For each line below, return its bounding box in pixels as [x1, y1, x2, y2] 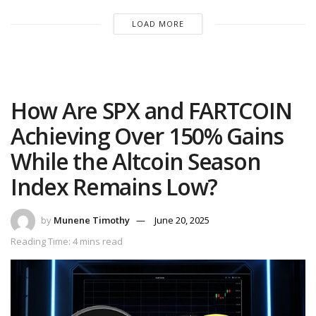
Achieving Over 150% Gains [11, 121, 284, 152]
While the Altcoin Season [11, 146, 261, 177]
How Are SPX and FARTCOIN [11, 95, 292, 126]
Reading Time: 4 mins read [11, 235, 123, 248]
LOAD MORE [131, 18, 184, 30]
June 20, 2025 [154, 214, 209, 227]
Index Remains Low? [11, 171, 217, 202]
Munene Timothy [54, 214, 130, 227]
